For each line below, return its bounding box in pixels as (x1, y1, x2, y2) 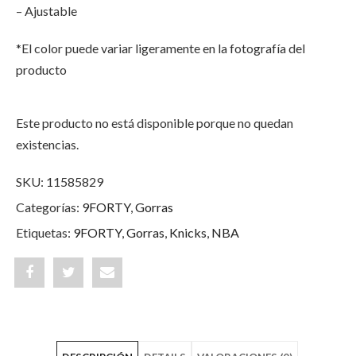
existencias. (16, 137, 79, 152)
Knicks (169, 225, 207, 240)
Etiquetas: (16, 225, 73, 240)
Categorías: (16, 199, 82, 215)
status (68, 296, 101, 310)
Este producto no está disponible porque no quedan (16, 115, 293, 130)
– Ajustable (16, 3, 77, 18)
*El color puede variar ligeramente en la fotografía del (16, 41, 305, 56)
